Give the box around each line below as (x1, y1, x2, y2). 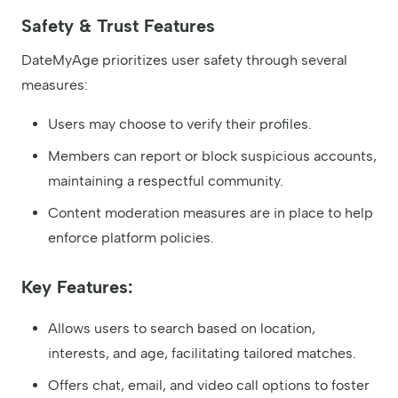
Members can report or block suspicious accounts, (48, 147, 377, 164)
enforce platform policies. (48, 228, 214, 246)
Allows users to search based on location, (48, 319, 315, 337)
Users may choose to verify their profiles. (48, 115, 312, 132)
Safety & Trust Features (21, 14, 215, 36)
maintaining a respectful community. (48, 171, 283, 189)
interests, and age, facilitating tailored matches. (48, 344, 356, 362)
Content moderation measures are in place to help (48, 203, 373, 221)
